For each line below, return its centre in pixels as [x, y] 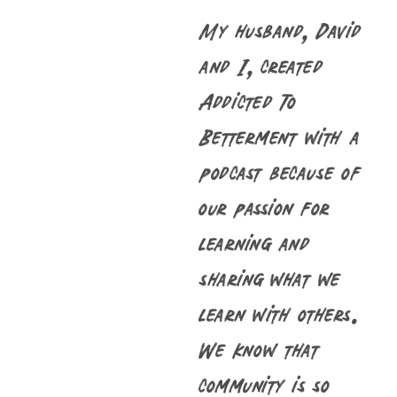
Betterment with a [279, 136]
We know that [259, 349]
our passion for [264, 207]
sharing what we [270, 278]
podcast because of [280, 171]
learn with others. [278, 313]
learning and [254, 242]
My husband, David [280, 30]
